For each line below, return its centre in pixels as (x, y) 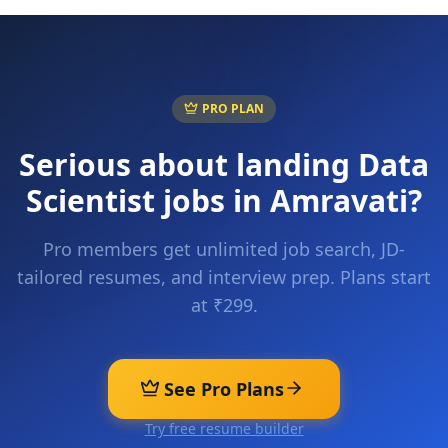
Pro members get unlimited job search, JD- (224, 249)
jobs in (212, 200)
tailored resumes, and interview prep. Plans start (224, 277)
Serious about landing (188, 164)
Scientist (90, 200)
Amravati (339, 200)
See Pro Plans (224, 389)
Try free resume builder (224, 428)
